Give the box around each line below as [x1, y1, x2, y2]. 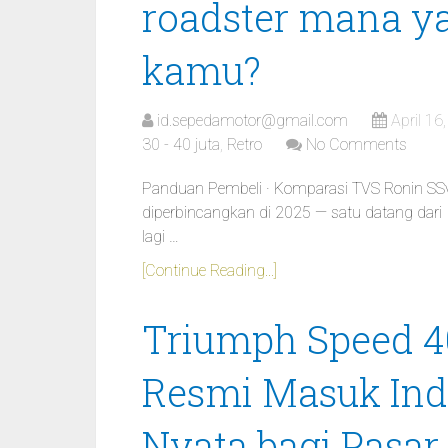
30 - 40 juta [142, 135, 220, 154]
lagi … [142, 227, 179, 246]
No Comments [306, 135, 407, 154]
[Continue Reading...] [142, 261, 277, 280]
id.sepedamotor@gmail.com [157, 111, 348, 130]
